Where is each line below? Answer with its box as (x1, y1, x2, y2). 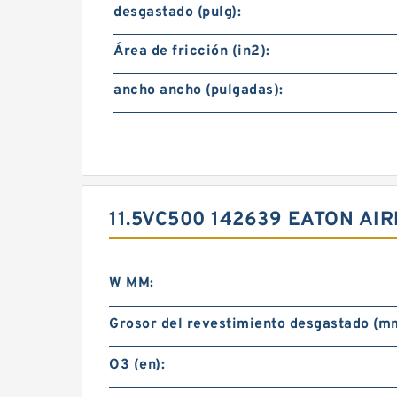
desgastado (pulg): (113, 4, 241, 21)
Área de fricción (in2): (113, 43, 270, 60)
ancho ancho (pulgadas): (113, 82, 284, 99)
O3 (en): (109, 356, 165, 374)
